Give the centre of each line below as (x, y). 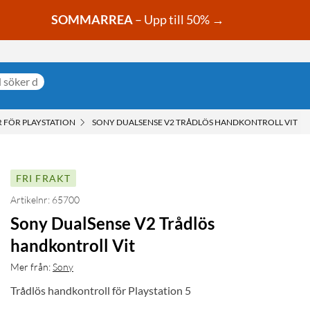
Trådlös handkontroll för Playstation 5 (101, 291)
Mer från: (30, 267)
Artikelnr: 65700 (45, 200)
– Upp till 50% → (179, 20)
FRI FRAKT (43, 179)
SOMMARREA (92, 20)
